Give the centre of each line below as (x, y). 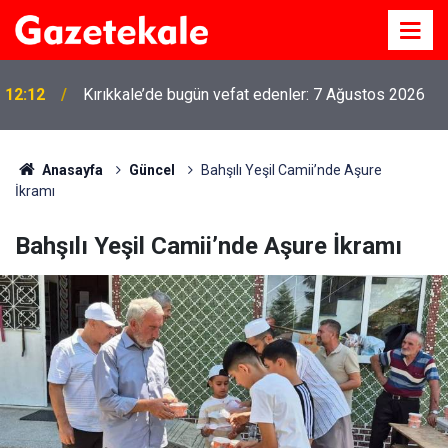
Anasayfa (70, 170)
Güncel (151, 170)
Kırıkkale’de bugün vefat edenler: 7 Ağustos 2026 (254, 94)
